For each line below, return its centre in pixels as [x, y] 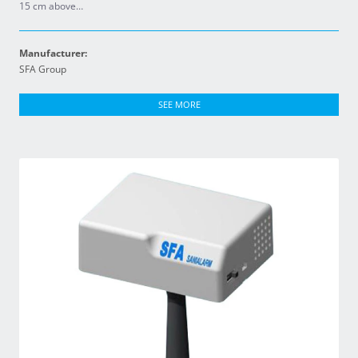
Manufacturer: [53, 53]
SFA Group [43, 69]
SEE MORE [179, 104]
